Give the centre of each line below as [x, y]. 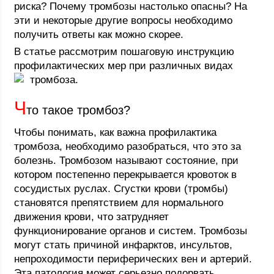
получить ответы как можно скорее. [99, 35]
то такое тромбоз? [79, 110]
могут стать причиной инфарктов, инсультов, [124, 245]
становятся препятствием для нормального [119, 203]
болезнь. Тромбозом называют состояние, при [127, 161]
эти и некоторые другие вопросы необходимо [124, 20]
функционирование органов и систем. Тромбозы [131, 231]
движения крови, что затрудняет [92, 217]
